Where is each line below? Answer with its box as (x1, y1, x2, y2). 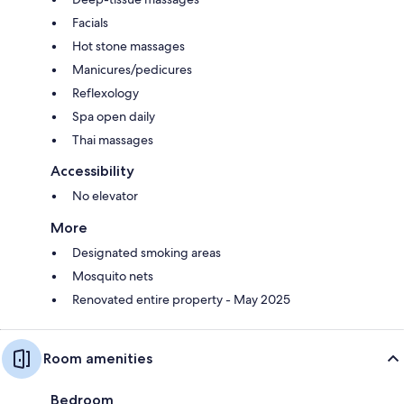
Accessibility (50, 161, 134, 179)
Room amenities (43, 349, 152, 367)
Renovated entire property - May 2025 (72, 290, 290, 308)
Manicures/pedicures (72, 60, 192, 78)
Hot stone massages (72, 37, 185, 54)
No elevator (72, 187, 138, 204)
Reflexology (72, 84, 139, 101)
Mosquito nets (72, 267, 153, 284)
